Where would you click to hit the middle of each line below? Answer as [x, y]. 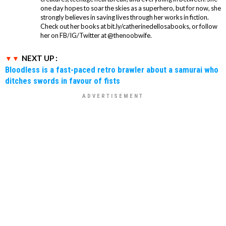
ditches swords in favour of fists [63, 80]
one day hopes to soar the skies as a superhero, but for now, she [131, 8]
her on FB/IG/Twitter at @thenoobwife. [96, 35]
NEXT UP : [40, 58]
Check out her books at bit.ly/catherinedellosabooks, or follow [129, 26]
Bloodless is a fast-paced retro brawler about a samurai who [112, 69]
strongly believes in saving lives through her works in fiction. [125, 17]
